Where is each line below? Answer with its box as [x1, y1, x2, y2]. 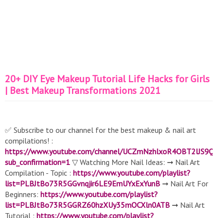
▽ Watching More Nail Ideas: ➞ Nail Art [70, 157, 200, 167]
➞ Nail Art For [160, 179, 208, 188]
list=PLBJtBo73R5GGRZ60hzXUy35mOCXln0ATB [5, 200, 170, 210]
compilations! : [5, 136, 53, 145]
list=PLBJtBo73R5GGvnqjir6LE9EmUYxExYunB [5, 179, 160, 188]
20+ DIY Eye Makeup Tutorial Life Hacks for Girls [5, 73, 210, 85]
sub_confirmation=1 [5, 157, 70, 167]
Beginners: [5, 189, 40, 199]
